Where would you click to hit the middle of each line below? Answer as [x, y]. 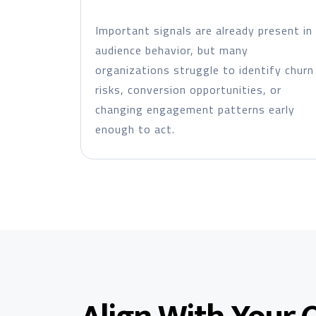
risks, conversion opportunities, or [188, 90]
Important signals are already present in [203, 30]
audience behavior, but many [171, 50]
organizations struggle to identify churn [204, 70]
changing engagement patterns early [195, 109]
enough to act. [135, 129]
